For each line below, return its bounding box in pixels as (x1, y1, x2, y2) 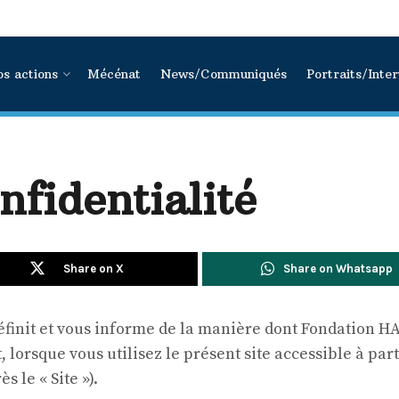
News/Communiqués (159, 66, 287, 82)
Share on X (62, 262, 124, 275)
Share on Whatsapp (283, 262, 394, 275)
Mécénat (86, 66, 141, 82)
